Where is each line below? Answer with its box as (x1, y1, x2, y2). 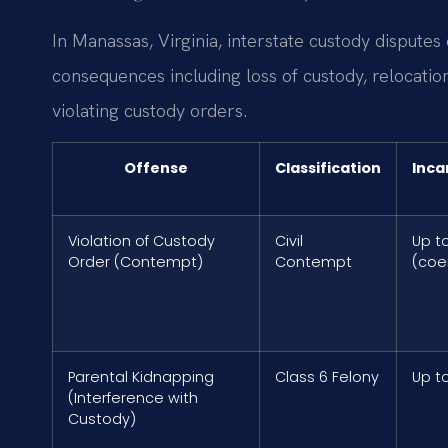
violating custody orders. (52, 98, 247, 122)
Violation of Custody (68, 231, 215, 252)
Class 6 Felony (275, 367, 379, 388)
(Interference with (68, 388, 198, 409)
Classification (275, 158, 381, 179)
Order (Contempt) (68, 252, 203, 273)
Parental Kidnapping (68, 367, 214, 388)
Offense (124, 158, 188, 179)
